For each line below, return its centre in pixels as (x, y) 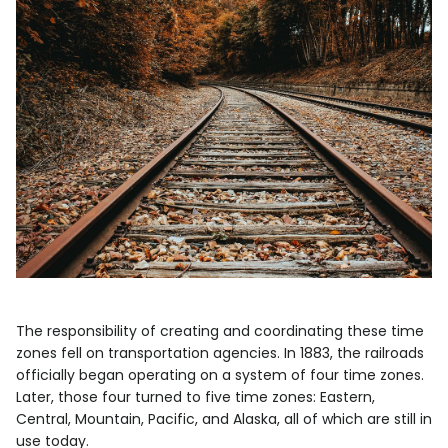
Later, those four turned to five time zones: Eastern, (195, 397)
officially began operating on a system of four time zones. (220, 375)
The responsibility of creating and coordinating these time (220, 331)
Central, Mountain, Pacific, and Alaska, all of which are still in (224, 419)
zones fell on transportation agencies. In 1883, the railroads (220, 353)
